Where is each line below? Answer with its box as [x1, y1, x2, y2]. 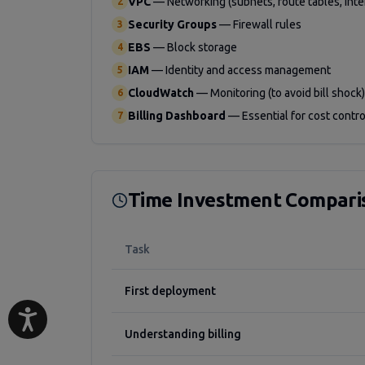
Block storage [167, 41, 237, 54]
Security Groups [128, 18, 217, 31]
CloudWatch [128, 86, 194, 99]
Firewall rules [233, 18, 301, 31]
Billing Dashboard [128, 109, 226, 122]
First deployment [125, 284, 216, 297]
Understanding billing [125, 328, 241, 341]
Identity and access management [165, 64, 331, 77]
